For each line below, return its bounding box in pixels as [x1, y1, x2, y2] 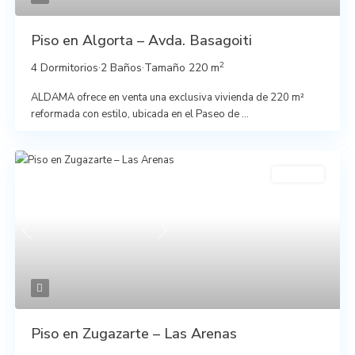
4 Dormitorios [30, 59, 98, 75]
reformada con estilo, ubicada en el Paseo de [30, 106, 242, 121]
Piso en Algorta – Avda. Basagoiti [30, 30, 252, 50]
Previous [25, 231, 67, 246]
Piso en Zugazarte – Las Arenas [30, 323, 237, 343]
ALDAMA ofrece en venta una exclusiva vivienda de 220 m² [30, 90, 304, 105]
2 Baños [100, 59, 142, 75]
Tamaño [143, 59, 189, 75]
